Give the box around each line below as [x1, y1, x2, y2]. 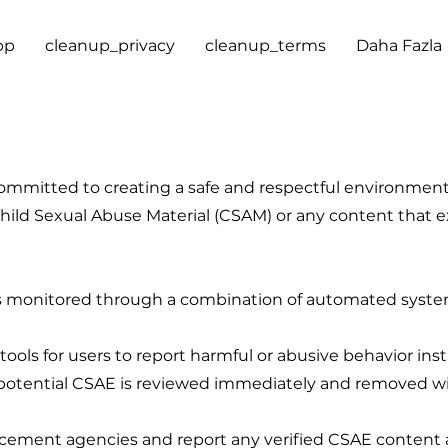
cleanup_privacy [45, 36, 175, 55]
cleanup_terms [205, 36, 326, 55]
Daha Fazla [356, 36, 442, 55]
